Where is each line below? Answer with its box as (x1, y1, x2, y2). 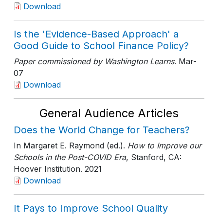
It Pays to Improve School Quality (14, 202, 168, 214)
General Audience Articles (39, 106, 179, 120)
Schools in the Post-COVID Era (14, 152, 126, 162)
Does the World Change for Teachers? (14, 124, 190, 136)
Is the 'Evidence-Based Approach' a (14, 28, 179, 40)
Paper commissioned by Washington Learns (14, 56, 174, 66)
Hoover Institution (14, 164, 80, 174)
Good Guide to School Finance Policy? (14, 40, 189, 52)
